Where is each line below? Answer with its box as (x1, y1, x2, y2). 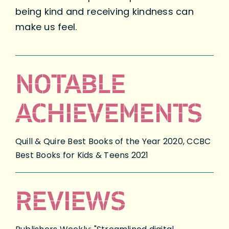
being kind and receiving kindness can (15, 5, 194, 18)
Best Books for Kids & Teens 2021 (15, 149, 149, 162)
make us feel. (15, 20, 77, 34)
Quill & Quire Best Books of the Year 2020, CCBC (15, 135, 211, 148)
